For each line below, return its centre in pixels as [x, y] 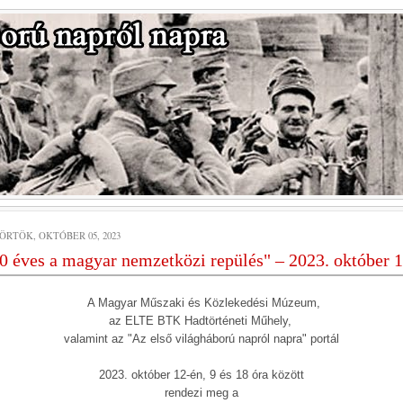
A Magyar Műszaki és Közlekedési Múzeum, [201, 303]
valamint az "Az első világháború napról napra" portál [201, 339]
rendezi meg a [201, 393]
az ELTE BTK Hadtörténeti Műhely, [201, 321]
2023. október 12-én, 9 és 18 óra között [201, 375]
